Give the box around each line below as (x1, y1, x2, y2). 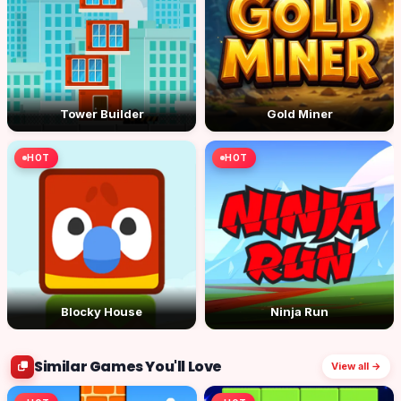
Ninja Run (270, 304, 328, 319)
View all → (331, 360, 381, 372)
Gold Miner (266, 107, 333, 121)
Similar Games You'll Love (34, 355, 222, 377)
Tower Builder (59, 107, 144, 121)
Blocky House (61, 304, 142, 319)
